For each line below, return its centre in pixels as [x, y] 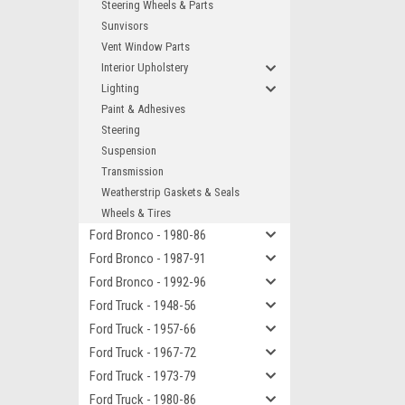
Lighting [120, 88]
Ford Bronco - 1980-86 [148, 235]
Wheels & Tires [136, 213]
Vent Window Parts [146, 47]
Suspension [129, 151]
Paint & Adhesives [143, 109]
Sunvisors [125, 26]
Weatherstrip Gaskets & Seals [170, 192]
